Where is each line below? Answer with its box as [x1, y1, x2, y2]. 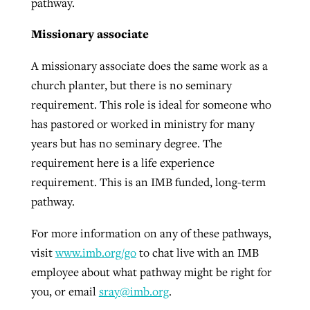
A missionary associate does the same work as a [30, 58, 268, 74]
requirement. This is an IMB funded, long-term [30, 174, 266, 190]
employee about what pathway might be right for [30, 264, 272, 280]
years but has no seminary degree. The [30, 136, 222, 152]
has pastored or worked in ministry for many [30, 116, 255, 132]
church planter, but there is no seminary [30, 77, 232, 93]
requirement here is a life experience [30, 155, 215, 171]
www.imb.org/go [55, 244, 136, 260]
